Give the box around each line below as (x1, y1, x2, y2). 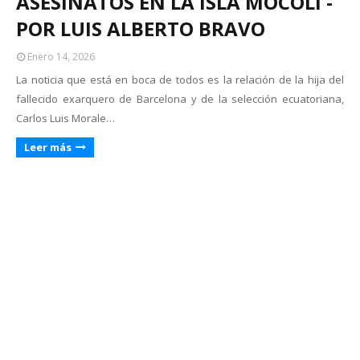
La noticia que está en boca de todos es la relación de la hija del (16, 72, 344, 87)
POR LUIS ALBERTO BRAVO (16, 15, 265, 42)
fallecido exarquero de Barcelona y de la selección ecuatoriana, (16, 92, 344, 106)
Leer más (24, 140, 72, 154)
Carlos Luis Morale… (16, 111, 115, 125)
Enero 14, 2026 (27, 50, 95, 63)
